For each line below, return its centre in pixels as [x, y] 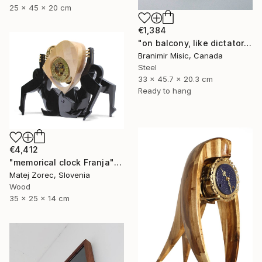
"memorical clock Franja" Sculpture [118, 163]
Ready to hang [165, 91]
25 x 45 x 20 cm [40, 7]
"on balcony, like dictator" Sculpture [248, 43]
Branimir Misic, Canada [180, 56]
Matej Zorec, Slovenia [50, 175]
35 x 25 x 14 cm [39, 199]
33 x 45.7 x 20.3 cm [175, 79]
